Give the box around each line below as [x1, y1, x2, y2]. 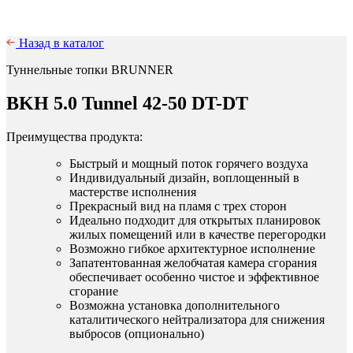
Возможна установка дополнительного [69, 298, 280, 312]
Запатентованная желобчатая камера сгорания [69, 255, 317, 269]
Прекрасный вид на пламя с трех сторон [69, 199, 287, 213]
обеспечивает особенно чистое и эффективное [69, 269, 319, 284]
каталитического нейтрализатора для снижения [69, 312, 325, 326]
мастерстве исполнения [69, 184, 196, 199]
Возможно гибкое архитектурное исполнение [69, 241, 315, 255]
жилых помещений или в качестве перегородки [69, 227, 326, 241]
